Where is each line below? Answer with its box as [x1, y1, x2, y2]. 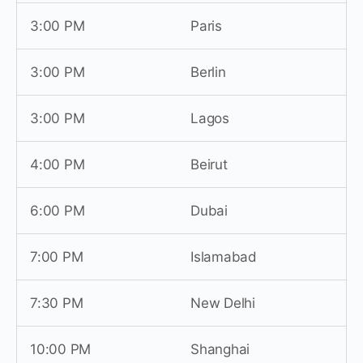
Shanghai [190, 340, 250, 357]
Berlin [190, 63, 226, 80]
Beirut [190, 156, 228, 173]
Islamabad [190, 248, 257, 265]
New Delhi [190, 294, 255, 311]
